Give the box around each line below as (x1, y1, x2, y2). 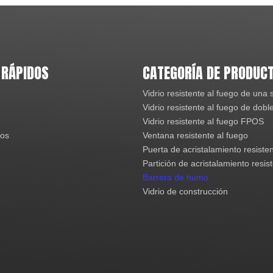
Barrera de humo (143, 172, 208, 182)
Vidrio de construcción (143, 186, 228, 196)
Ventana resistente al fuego (143, 130, 248, 140)
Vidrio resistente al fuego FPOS (143, 116, 264, 126)
